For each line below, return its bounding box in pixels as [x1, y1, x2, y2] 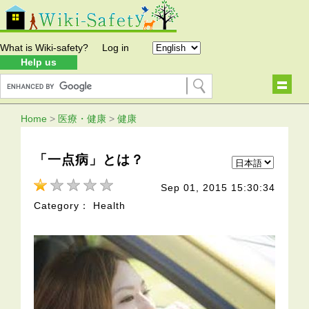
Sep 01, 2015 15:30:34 [160, 182, 275, 194]
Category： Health [34, 200, 126, 212]
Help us [21, 57, 57, 68]
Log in [102, 42, 129, 53]
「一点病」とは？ [34, 152, 145, 167]
